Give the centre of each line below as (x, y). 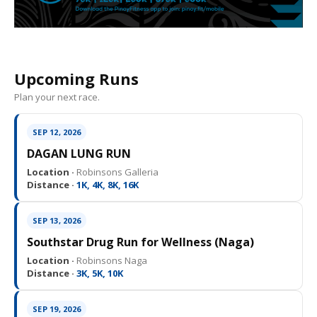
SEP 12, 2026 (57, 132)
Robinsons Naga (111, 261)
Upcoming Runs (76, 79)
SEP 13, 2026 (57, 221)
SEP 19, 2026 (57, 309)
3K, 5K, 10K (99, 273)
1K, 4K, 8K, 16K (106, 185)
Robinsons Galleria (116, 172)
